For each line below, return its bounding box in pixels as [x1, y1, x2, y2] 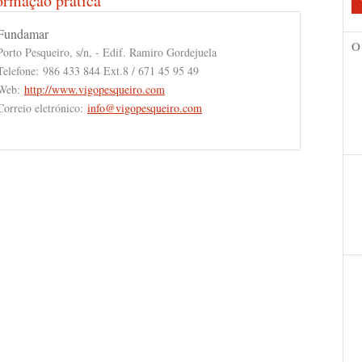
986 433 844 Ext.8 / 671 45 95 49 [43, 63, 199, 78]
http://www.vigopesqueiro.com [24, 82, 165, 97]
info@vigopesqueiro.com [87, 100, 202, 116]
